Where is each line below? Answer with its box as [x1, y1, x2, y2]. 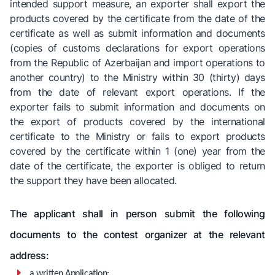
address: [10, 249, 49, 262]
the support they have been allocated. [10, 174, 177, 187]
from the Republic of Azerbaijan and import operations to [10, 56, 265, 69]
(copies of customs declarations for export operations [10, 42, 265, 55]
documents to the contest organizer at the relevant [10, 228, 265, 241]
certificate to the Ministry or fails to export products [10, 130, 265, 143]
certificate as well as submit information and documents [10, 27, 265, 40]
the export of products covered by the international [10, 115, 265, 128]
